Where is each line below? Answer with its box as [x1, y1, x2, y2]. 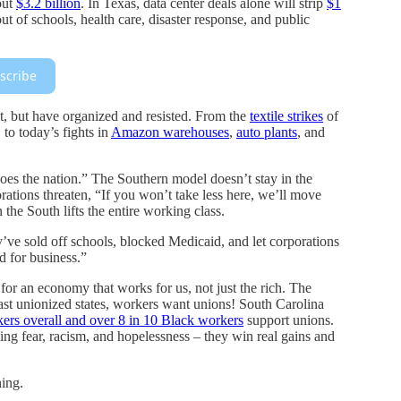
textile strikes [250, 107, 323, 124]
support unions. [243, 311, 334, 328]
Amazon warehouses [111, 124, 229, 140]
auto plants [236, 124, 297, 140]
